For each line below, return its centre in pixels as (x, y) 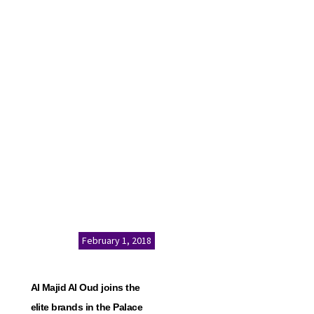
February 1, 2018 (117, 240)
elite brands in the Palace (86, 307)
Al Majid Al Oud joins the (85, 287)
